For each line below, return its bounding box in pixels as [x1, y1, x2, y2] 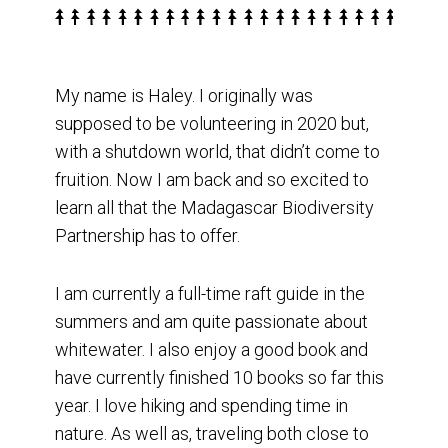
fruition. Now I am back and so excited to [55, 169, 369, 191]
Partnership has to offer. [55, 225, 240, 247]
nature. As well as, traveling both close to [55, 423, 369, 445]
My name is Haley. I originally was [55, 85, 313, 107]
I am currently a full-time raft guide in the [55, 283, 365, 305]
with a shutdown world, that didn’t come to [55, 141, 380, 163]
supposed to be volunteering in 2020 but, [55, 113, 369, 135]
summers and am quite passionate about [55, 311, 368, 333]
